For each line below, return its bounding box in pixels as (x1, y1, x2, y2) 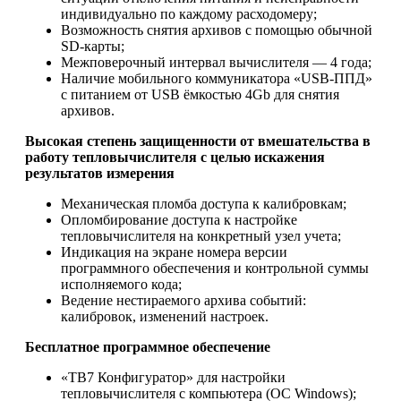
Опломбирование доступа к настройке (61, 211, 297, 227)
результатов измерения (25, 165, 175, 181)
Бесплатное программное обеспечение (25, 338, 270, 354)
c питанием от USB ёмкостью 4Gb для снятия (61, 86, 339, 102)
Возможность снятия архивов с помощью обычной (61, 21, 372, 38)
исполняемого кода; (61, 276, 182, 292)
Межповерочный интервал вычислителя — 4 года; (61, 54, 371, 70)
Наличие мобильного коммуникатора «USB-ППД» (61, 70, 372, 86)
